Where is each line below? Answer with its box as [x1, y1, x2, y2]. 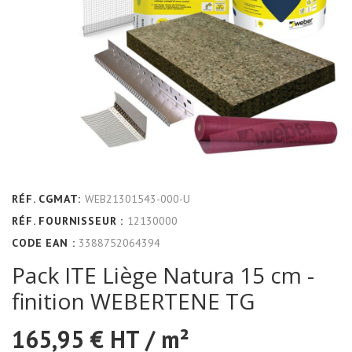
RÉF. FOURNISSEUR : [12, 213, 124, 228]
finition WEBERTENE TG [12, 285, 255, 316]
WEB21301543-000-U [85, 191, 191, 206]
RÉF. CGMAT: [12, 191, 82, 206]
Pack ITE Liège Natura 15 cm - [12, 259, 314, 290]
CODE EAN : [12, 235, 75, 250]
